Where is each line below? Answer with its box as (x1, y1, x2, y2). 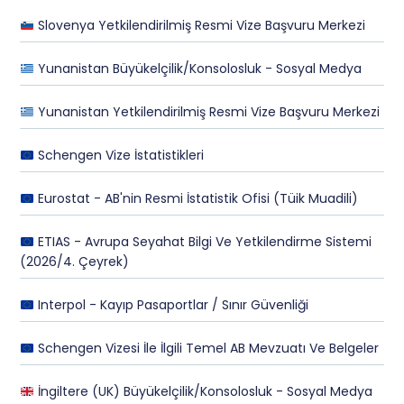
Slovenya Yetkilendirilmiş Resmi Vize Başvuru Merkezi (34, 16, 366, 35)
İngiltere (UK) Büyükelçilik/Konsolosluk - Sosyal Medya (34, 382, 373, 401)
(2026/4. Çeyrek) (20, 252, 130, 271)
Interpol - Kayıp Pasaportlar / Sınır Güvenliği (34, 296, 309, 315)
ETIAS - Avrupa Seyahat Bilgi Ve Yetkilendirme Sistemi (34, 233, 372, 252)
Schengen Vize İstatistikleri (34, 146, 205, 165)
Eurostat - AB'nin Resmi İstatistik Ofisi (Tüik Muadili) (34, 189, 359, 208)
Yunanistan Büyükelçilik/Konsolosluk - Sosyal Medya (34, 60, 363, 78)
